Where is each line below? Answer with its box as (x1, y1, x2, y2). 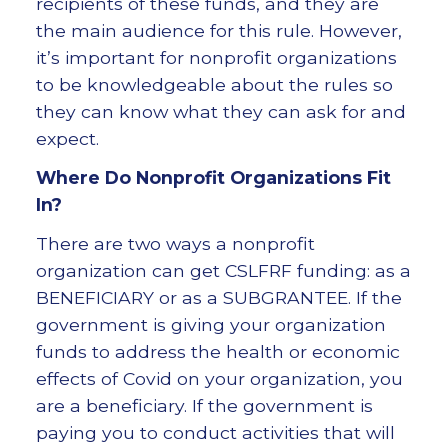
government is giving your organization (35, 314, 386, 336)
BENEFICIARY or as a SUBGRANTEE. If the (35, 287, 402, 309)
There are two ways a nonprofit (35, 233, 315, 255)
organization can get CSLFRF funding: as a (35, 260, 411, 282)
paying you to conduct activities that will (35, 422, 395, 444)
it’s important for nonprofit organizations (35, 47, 397, 69)
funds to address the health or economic (35, 341, 400, 363)
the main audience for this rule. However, (35, 20, 402, 42)
